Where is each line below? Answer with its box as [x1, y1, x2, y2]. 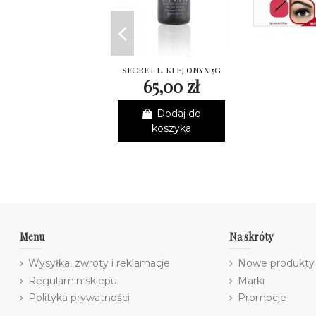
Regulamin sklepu [28, 274, 118, 287]
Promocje [238, 291, 287, 305]
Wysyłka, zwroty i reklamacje [28, 256, 171, 269]
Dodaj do [157, 107, 202, 120]
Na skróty [229, 230, 274, 244]
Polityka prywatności [28, 291, 130, 305]
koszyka [151, 121, 191, 135]
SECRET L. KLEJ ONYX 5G [121, 64, 221, 76]
